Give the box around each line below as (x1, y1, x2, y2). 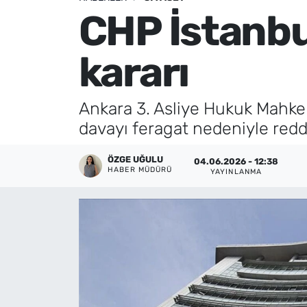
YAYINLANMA (210, 167, 262, 176)
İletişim (36, 53, 84, 66)
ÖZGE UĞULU (108, 154, 164, 165)
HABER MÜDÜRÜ (108, 165, 172, 175)
